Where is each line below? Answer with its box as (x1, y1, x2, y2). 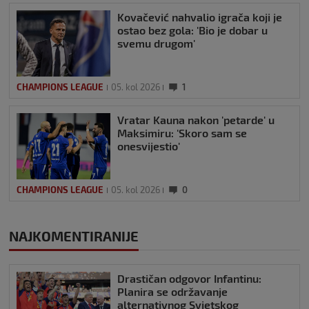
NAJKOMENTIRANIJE (9, 228, 139, 245)
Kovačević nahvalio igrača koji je (117, 10, 282, 24)
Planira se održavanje (117, 285, 228, 299)
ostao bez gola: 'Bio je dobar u (117, 23, 268, 37)
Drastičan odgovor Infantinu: (117, 272, 261, 286)
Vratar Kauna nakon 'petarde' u (117, 113, 275, 127)
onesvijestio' (117, 139, 180, 153)
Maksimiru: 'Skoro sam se (117, 126, 247, 140)
